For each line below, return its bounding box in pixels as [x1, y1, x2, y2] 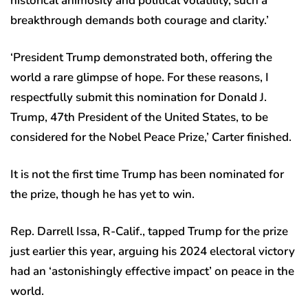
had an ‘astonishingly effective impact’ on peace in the [10, 263, 294, 280]
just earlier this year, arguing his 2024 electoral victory [10, 243, 295, 260]
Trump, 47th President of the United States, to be [10, 109, 268, 126]
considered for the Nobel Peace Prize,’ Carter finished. [10, 129, 291, 146]
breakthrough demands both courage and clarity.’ [10, 12, 269, 29]
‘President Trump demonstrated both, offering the [10, 49, 272, 66]
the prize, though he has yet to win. [10, 186, 195, 203]
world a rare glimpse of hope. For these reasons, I [10, 69, 269, 86]
